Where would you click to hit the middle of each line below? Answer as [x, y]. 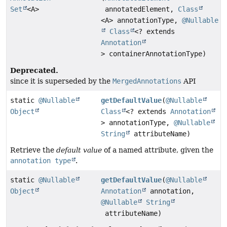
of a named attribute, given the [158, 150]
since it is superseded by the [61, 81]
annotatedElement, [140, 9]
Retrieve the [33, 150]
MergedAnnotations [147, 81]
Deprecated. [34, 70]
